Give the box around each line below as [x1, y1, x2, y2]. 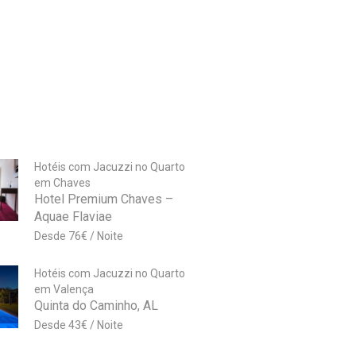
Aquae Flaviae [33, 209, 112, 225]
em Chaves [33, 176, 91, 190]
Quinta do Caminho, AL [33, 298, 158, 314]
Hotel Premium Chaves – [33, 192, 173, 207]
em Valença [33, 283, 94, 296]
